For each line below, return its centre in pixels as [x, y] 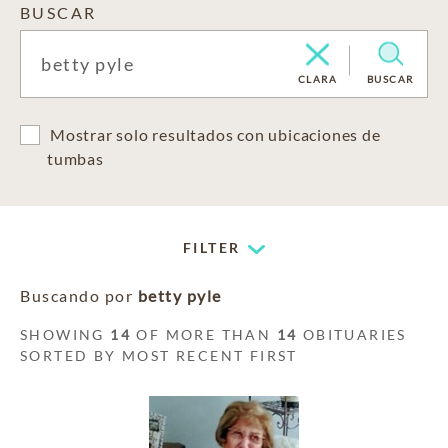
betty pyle [179, 295]
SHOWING [65, 334]
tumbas [75, 158]
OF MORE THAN [204, 334]
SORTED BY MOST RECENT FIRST [159, 355]
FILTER [212, 247]
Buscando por [79, 295]
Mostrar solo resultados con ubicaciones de [215, 134]
